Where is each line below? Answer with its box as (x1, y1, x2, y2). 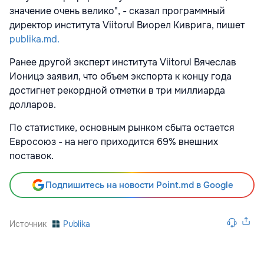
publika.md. (9, 33, 60, 46)
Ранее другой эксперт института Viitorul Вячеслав (9, 56, 236, 69)
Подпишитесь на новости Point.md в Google (45, 179, 233, 192)
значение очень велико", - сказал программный (9, 5, 225, 18)
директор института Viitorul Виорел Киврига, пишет (9, 19, 245, 32)
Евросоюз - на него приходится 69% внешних (9, 136, 218, 148)
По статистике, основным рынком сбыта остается (9, 121, 235, 134)
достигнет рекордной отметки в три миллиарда (9, 84, 225, 97)
